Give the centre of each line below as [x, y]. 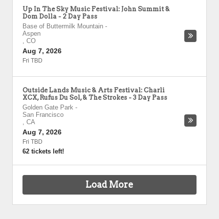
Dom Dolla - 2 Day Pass [60, 16]
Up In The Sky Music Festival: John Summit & [96, 9]
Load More [109, 185]
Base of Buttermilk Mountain [63, 26]
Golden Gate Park [48, 107]
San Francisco [43, 115]
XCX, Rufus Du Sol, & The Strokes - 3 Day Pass [95, 98]
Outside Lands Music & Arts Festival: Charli [94, 90]
